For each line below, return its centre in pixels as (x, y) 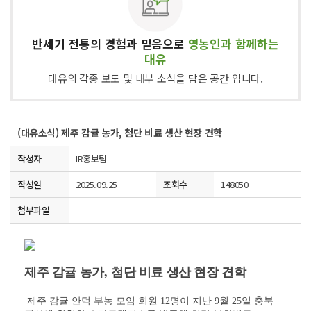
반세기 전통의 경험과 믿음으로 (110, 43)
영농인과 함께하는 (233, 43)
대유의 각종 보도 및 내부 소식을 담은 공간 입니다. (155, 78)
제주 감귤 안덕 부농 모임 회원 (92, 301)
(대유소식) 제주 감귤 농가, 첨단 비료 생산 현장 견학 (120, 133)
